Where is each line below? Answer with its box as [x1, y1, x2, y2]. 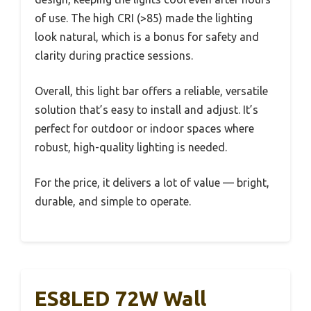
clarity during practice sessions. [35, 49, 193, 62]
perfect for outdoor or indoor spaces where [35, 122, 254, 135]
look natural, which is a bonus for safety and [35, 31, 259, 44]
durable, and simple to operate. [35, 195, 191, 208]
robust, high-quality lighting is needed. [35, 141, 227, 154]
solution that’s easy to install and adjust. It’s [35, 103, 258, 117]
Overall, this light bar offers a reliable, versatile [35, 85, 268, 98]
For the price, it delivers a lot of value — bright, [35, 176, 269, 190]
